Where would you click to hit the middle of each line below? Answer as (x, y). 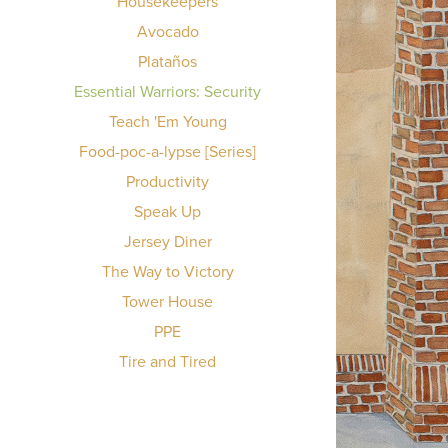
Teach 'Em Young (167, 121)
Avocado (167, 31)
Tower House (168, 301)
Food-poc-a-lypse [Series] (168, 151)
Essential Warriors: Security (168, 91)
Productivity (168, 181)
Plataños (168, 61)
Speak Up (168, 211)
